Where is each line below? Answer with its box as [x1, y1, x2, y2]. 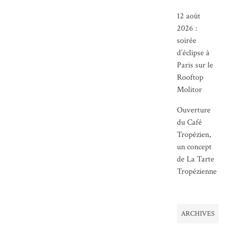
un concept [177, 141, 212, 152]
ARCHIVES [181, 209, 215, 219]
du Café [177, 117, 202, 128]
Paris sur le [177, 59, 214, 71]
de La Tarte [177, 153, 215, 165]
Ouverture [177, 104, 211, 116]
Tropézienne [177, 166, 217, 177]
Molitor [177, 84, 202, 95]
